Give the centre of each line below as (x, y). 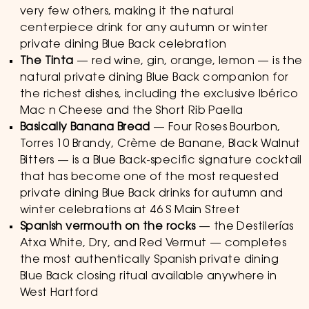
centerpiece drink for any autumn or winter (144, 28)
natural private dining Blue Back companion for (154, 78)
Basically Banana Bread (85, 128)
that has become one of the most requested (149, 177)
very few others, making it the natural (127, 12)
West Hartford (59, 293)
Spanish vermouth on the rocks (108, 227)
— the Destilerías (245, 227)
